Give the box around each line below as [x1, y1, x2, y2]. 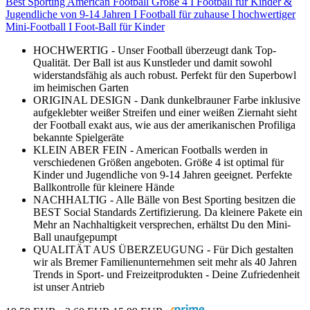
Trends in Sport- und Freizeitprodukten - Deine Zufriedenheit [33, 268, 300, 280]
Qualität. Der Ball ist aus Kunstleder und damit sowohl [33, 56, 272, 69]
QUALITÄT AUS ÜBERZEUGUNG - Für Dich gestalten [33, 243, 293, 255]
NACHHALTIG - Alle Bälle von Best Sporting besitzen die [33, 193, 295, 206]
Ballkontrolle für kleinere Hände [33, 181, 174, 193]
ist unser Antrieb [33, 280, 104, 293]
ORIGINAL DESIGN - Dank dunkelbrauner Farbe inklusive [33, 93, 300, 106]
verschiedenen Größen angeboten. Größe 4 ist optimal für [33, 156, 284, 168]
